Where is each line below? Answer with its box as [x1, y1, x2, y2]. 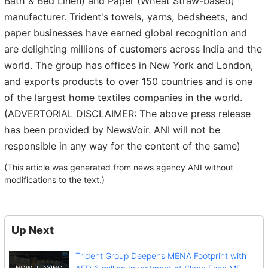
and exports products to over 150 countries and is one [4, 75, 252, 88]
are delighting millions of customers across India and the [4, 43, 262, 56]
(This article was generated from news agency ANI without [4, 162, 233, 172]
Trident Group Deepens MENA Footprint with [75, 250, 246, 261]
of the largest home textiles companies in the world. [4, 92, 242, 104]
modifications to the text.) [4, 174, 105, 185]
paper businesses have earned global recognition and [4, 27, 247, 39]
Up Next [11, 223, 54, 237]
